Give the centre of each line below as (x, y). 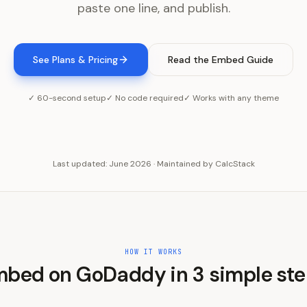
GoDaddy (121, 274)
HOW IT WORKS (153, 252)
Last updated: (81, 164)
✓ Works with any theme (231, 98)
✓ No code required (145, 98)
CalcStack (235, 164)
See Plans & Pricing (75, 60)
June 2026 (130, 164)
